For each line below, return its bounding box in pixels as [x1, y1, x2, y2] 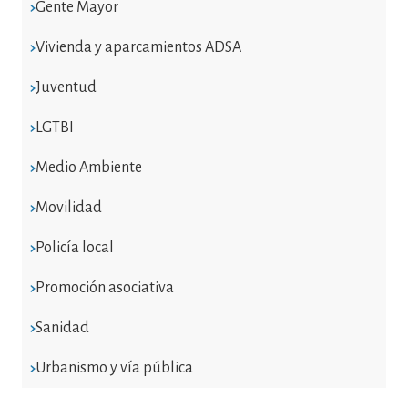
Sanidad [35, 319, 89, 336]
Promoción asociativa [35, 279, 174, 296]
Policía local [35, 239, 114, 256]
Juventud [35, 78, 97, 96]
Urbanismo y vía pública [35, 359, 193, 376]
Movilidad [35, 199, 102, 216]
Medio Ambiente [35, 158, 142, 176]
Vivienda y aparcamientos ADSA [35, 38, 241, 56]
